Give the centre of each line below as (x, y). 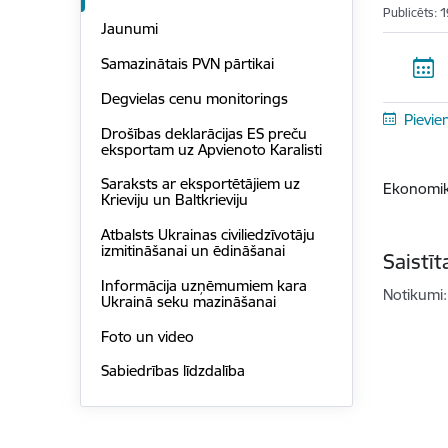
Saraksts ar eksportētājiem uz (200, 184)
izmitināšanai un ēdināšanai (192, 251)
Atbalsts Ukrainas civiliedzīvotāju (207, 235)
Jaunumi (129, 29)
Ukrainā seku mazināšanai (188, 301)
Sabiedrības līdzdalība (172, 371)
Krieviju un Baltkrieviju (174, 200)
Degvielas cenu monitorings (194, 98)
